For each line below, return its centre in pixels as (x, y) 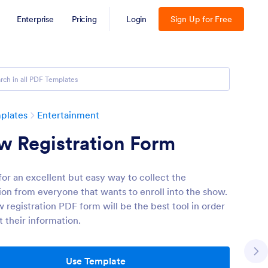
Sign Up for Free (201, 19)
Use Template (96, 261)
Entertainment (68, 115)
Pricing (84, 19)
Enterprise (35, 19)
